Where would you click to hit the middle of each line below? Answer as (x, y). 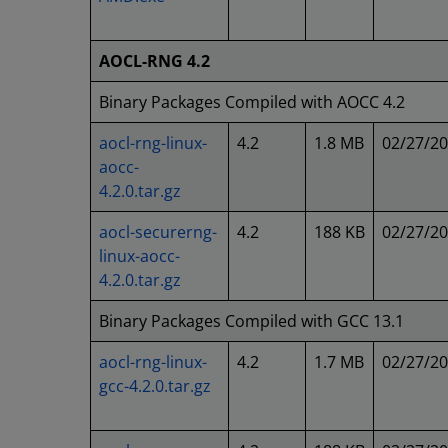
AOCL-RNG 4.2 (154, 61)
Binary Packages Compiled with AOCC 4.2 (252, 102)
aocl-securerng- (158, 232)
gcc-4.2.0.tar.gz (155, 386)
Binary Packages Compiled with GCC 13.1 (251, 321)
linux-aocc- (139, 256)
